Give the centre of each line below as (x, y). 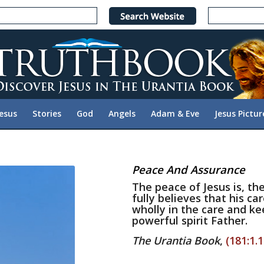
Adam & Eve (175, 113)
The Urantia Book (176, 241)
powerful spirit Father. (189, 220)
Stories (47, 113)
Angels (122, 113)
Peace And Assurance (188, 169)
